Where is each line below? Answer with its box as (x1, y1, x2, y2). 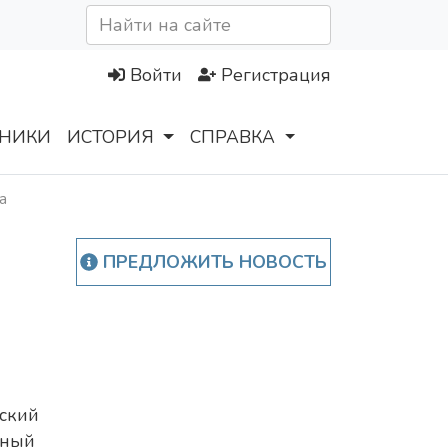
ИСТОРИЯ (67, 125, 154, 150)
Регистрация (221, 63, 331, 88)
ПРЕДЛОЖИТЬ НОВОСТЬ (97, 250, 327, 275)
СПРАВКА (190, 125, 276, 150)
